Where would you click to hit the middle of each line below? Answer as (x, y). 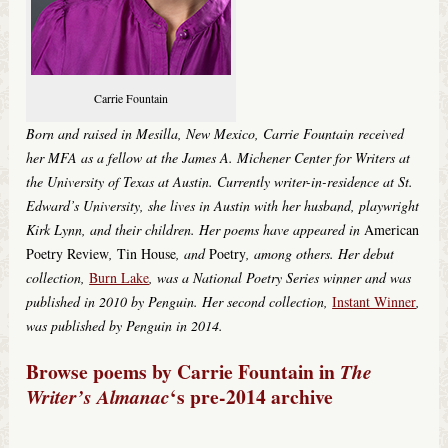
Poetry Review (68, 254)
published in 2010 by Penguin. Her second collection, (179, 302)
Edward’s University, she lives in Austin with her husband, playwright (223, 206)
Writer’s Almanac (98, 397)
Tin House (147, 254)
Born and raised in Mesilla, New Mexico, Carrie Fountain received (215, 134)
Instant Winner (374, 302)
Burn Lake (119, 278)
